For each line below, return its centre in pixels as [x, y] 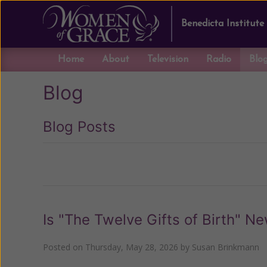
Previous [77, 164]
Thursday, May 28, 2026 [132, 247]
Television [168, 60]
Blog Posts [79, 127]
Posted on [64, 247]
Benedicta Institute [223, 24]
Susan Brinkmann [226, 247]
